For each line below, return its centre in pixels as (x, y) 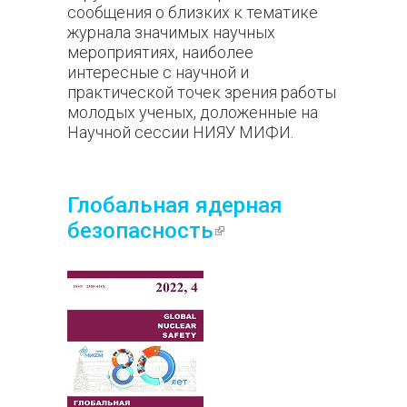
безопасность (140, 231)
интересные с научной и (158, 72)
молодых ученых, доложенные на (193, 112)
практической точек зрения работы (202, 92)
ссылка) (257, 256)
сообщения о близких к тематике (193, 12)
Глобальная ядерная (175, 205)
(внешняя (264, 231)
